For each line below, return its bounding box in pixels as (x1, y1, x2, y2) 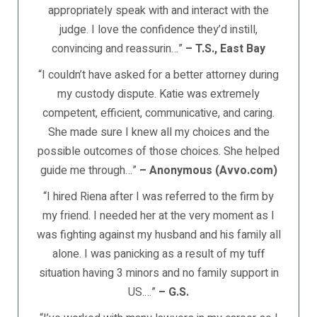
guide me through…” (40, 162, 139, 179)
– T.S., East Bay (185, 40, 265, 57)
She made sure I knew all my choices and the (47, 124, 270, 141)
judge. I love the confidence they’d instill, (59, 21, 258, 38)
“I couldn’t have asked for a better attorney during (38, 67, 279, 83)
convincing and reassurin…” (52, 40, 185, 57)
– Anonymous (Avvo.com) (139, 162, 277, 179)
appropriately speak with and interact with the (48, 2, 269, 19)
